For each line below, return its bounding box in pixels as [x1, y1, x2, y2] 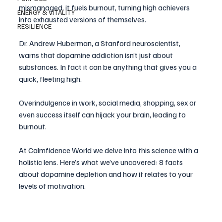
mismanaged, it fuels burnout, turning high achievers [19, 2, 191, 13]
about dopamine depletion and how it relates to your [19, 169, 194, 179]
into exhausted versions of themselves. [19, 14, 146, 25]
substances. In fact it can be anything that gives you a [19, 62, 198, 72]
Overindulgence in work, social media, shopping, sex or [19, 98, 198, 108]
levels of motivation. [19, 181, 86, 191]
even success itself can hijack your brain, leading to [19, 110, 187, 120]
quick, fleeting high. [19, 74, 83, 84]
